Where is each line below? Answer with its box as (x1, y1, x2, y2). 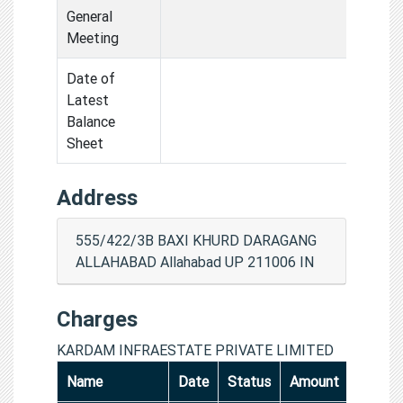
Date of (67, 68, 115, 87)
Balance (67, 112, 115, 130)
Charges (57, 305, 138, 332)
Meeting (67, 28, 119, 47)
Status (228, 372, 271, 390)
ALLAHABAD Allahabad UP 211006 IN (76, 252, 314, 271)
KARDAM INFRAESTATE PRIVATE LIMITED (57, 340, 334, 359)
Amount (290, 372, 339, 390)
